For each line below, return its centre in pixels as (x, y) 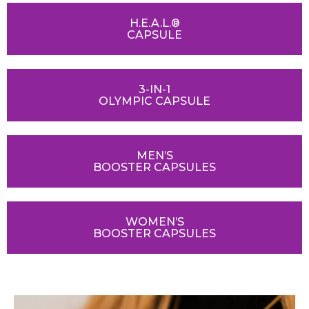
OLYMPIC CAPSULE (154, 101)
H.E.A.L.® (154, 23)
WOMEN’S (154, 221)
